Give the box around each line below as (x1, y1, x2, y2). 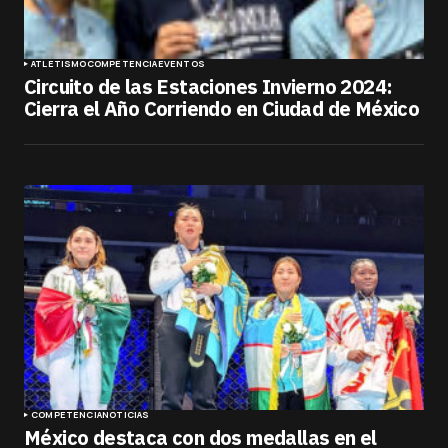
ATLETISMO (31, 57, 87, 70)
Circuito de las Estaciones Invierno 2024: (24, 73, 393, 100)
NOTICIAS (101, 408, 150, 421)
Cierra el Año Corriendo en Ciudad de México (24, 95, 420, 122)
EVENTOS (157, 57, 205, 70)
